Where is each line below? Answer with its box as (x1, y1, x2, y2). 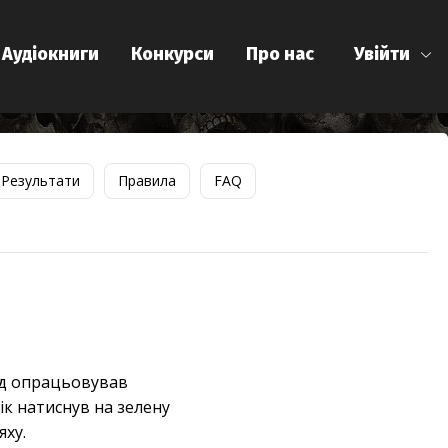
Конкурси (131, 43, 214, 65)
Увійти (354, 43, 410, 65)
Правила (117, 171, 176, 191)
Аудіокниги (2, 43, 99, 65)
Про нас (246, 43, 314, 65)
